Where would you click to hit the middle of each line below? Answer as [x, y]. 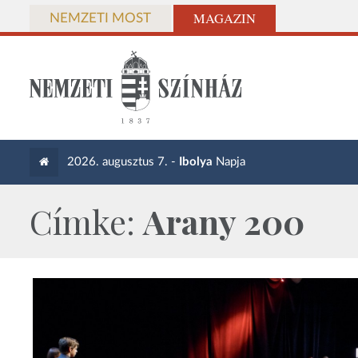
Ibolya [196, 162]
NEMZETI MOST [100, 18]
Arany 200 [224, 221]
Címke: [86, 221]
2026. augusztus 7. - [123, 162]
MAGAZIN [225, 18]
